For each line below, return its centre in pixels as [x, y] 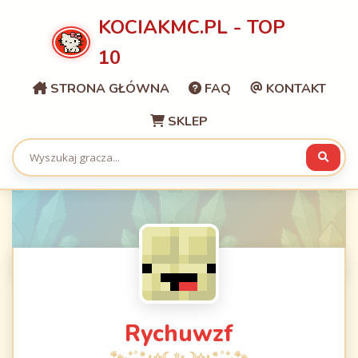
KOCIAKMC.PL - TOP [191, 27]
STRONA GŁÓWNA [108, 89]
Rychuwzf [179, 334]
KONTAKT [294, 89]
